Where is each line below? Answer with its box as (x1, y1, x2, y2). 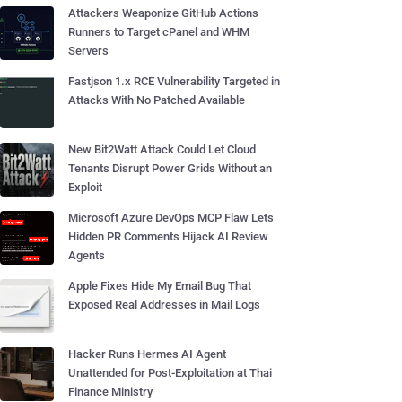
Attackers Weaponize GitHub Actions (68, 6, 258, 20)
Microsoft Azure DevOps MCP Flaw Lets (68, 211, 274, 224)
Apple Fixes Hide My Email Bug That (68, 279, 251, 293)
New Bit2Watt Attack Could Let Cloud (68, 143, 256, 156)
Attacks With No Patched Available (68, 93, 245, 107)
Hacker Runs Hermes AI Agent (68, 347, 226, 361)
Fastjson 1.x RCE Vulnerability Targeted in (68, 74, 280, 88)
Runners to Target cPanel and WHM (68, 25, 249, 39)
